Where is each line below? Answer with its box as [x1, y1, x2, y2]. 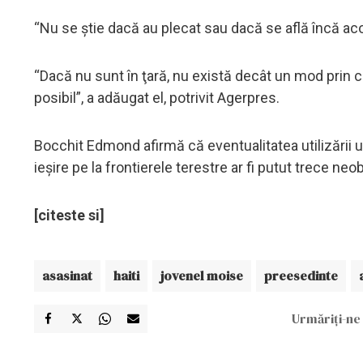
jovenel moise [160, 266, 243, 284]
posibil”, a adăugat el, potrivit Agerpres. [34, 88, 280, 106]
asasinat [42, 266, 92, 284]
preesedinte [264, 266, 338, 284]
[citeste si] [34, 206, 105, 224]
